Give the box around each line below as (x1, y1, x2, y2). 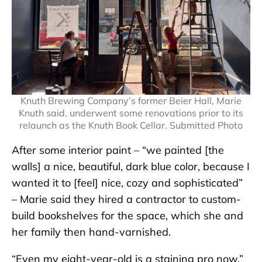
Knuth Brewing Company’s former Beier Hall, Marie (20, 95, 242, 107)
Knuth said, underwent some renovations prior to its (19, 107, 243, 119)
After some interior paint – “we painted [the (12, 143, 224, 157)
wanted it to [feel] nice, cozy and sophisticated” (12, 176, 243, 190)
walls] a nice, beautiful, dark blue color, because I (12, 160, 250, 174)
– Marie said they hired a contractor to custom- (12, 192, 241, 206)
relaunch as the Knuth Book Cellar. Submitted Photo (19, 119, 243, 132)
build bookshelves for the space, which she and (12, 209, 243, 223)
